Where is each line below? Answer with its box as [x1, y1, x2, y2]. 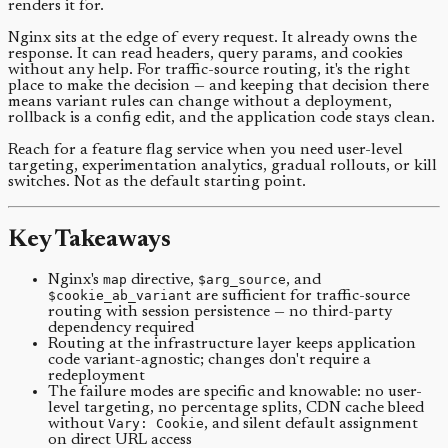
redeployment [48, 368, 145, 385]
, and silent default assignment [204, 416, 418, 433]
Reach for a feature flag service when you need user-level [8, 142, 403, 159]
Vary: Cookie [108, 416, 204, 432]
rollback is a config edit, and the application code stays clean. [8, 110, 435, 127]
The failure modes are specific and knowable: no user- [48, 384, 422, 401]
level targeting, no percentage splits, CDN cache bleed [48, 400, 424, 417]
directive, [127, 272, 198, 289]
